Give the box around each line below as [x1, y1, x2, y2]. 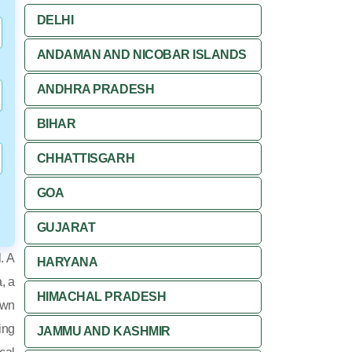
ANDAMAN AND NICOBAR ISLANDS [36, 48, 247, 61]
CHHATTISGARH [36, 152, 135, 165]
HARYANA [36, 255, 98, 269]
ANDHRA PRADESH [36, 82, 155, 96]
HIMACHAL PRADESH [36, 290, 167, 303]
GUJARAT [36, 221, 96, 234]
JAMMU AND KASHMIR [36, 324, 170, 338]
